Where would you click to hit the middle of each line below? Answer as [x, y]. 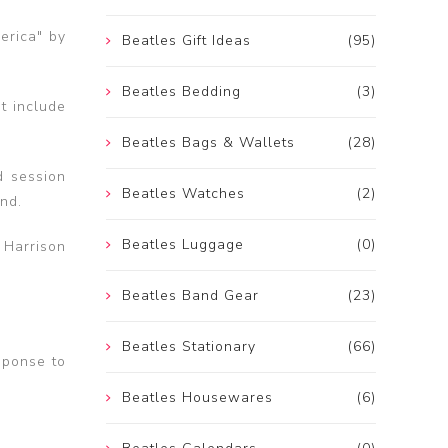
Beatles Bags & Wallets [208, 143]
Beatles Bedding [181, 92]
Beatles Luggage [183, 245]
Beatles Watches [183, 194]
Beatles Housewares [197, 398]
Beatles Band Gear [190, 296]
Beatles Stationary [189, 347]
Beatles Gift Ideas [186, 41]
